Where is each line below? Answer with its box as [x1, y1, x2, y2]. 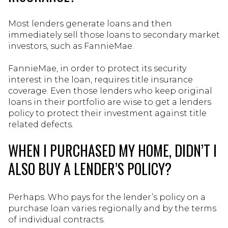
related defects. [8, 120, 73, 130]
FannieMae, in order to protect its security [8, 64, 186, 74]
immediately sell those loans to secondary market [8, 30, 220, 40]
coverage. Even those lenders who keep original [8, 86, 212, 96]
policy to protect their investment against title [8, 108, 207, 119]
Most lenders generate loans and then [8, 19, 172, 29]
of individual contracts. [8, 214, 105, 224]
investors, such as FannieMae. [8, 41, 134, 51]
